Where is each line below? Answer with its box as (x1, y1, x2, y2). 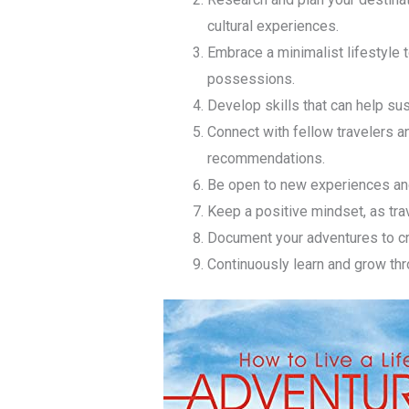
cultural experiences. (206, 17, 339, 36)
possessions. (206, 70, 295, 89)
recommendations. (206, 150, 325, 168)
